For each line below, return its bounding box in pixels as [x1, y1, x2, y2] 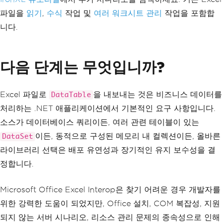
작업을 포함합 [162, 8, 215, 17]
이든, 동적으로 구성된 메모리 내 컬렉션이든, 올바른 [35, 131, 221, 140]
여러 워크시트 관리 [94, 8, 162, 17]
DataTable [51, 91, 91, 99]
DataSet [2, 132, 33, 140]
